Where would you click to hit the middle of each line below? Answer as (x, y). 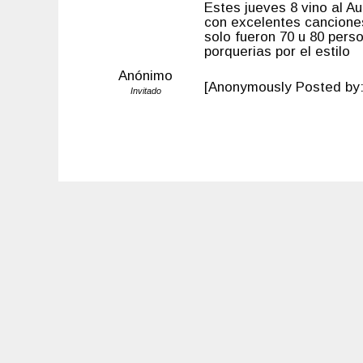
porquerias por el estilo (277, 51)
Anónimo (145, 76)
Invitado (145, 91)
